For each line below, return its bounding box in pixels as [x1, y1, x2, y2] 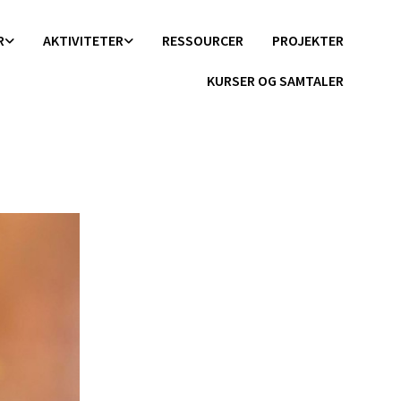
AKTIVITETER [43, 30, 124, 49]
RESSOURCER [162, 30, 243, 49]
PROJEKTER [272, 30, 344, 49]
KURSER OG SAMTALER [207, 71, 344, 90]
